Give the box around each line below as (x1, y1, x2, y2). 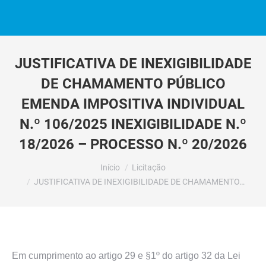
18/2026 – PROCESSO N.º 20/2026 (19, 136, 247, 153)
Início (100, 163, 120, 172)
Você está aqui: (12, 157, 77, 167)
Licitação (132, 163, 166, 172)
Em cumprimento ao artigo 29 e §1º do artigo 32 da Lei (12, 251, 240, 261)
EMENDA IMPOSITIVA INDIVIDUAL (21, 96, 245, 112)
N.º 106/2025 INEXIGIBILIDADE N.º (20, 116, 246, 132)
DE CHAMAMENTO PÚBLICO (40, 75, 226, 92)
